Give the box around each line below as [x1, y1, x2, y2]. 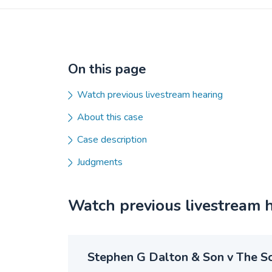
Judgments [77, 155, 123, 169]
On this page [68, 60, 146, 78]
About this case [77, 110, 143, 124]
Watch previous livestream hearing [77, 88, 223, 101]
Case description [77, 133, 147, 146]
